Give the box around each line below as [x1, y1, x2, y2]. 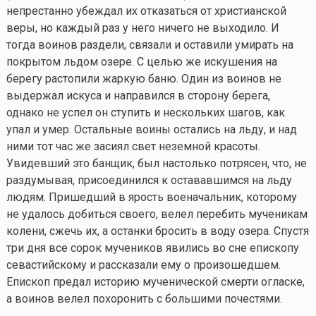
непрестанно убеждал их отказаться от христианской [6, 4, 286, 18]
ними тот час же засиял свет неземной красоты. [6, 139, 260, 153]
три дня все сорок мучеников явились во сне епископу [6, 241, 299, 255]
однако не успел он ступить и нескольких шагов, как [6, 105, 285, 119]
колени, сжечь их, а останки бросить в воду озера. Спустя [6, 224, 309, 238]
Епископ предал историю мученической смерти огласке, [6, 274, 305, 288]
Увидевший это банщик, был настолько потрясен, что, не [6, 156, 307, 170]
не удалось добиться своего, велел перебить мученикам [6, 207, 308, 221]
